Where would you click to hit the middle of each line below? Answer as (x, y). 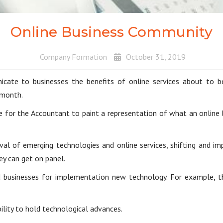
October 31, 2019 (156, 57)
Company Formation (73, 57)
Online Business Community (111, 32)
